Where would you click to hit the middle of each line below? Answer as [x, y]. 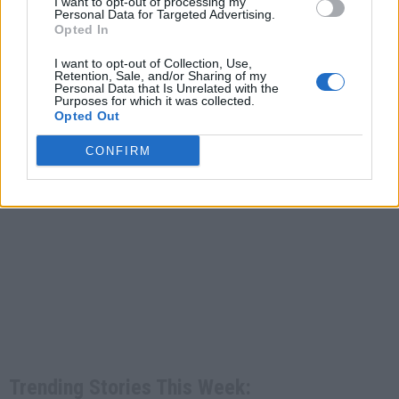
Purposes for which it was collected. [155, 101]
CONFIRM [118, 151]
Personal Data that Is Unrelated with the [167, 88]
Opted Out [87, 116]
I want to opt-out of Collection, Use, [153, 63]
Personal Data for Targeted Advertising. [165, 14]
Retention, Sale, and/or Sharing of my [160, 76]
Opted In [82, 29]
